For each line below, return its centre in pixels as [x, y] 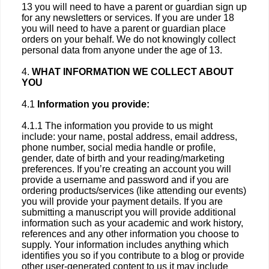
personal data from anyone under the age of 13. [122, 50]
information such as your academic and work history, [132, 223]
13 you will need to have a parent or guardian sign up [134, 7]
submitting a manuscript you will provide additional [129, 212]
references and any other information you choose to [130, 234]
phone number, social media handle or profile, [119, 147]
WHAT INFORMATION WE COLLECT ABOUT [133, 72]
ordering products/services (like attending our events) [134, 191]
